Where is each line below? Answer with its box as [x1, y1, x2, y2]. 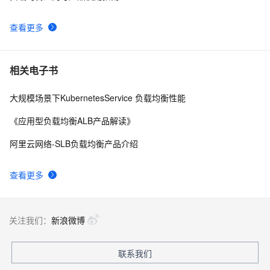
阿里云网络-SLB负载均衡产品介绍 [10, 137, 138, 150]
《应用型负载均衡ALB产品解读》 [10, 115, 135, 127]
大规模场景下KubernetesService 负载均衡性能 [10, 92, 186, 104]
